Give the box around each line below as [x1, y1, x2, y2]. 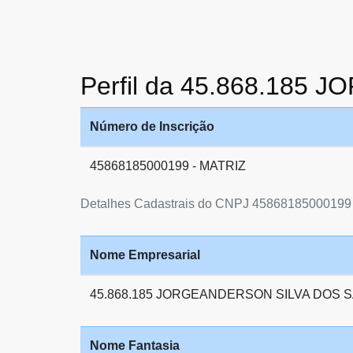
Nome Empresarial [90, 248, 200, 262]
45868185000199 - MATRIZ [90, 159, 246, 173]
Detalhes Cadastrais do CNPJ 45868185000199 [80, 197, 351, 210]
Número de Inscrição [90, 120, 214, 133]
